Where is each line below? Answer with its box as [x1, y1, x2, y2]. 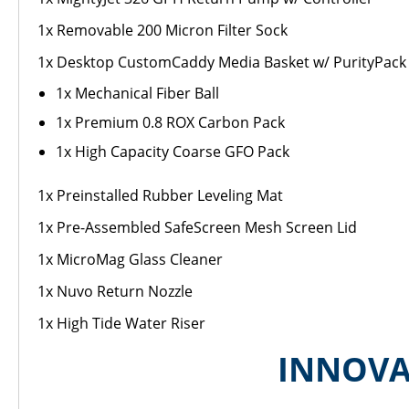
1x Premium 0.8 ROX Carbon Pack [56, 112, 285, 132]
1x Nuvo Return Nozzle [37, 281, 193, 301]
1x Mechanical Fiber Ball [56, 83, 219, 103]
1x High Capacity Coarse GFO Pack [56, 142, 289, 162]
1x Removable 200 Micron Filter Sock [37, 20, 288, 40]
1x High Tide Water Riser [37, 313, 205, 333]
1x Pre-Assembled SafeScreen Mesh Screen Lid [37, 217, 357, 237]
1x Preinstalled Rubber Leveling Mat [37, 185, 283, 205]
